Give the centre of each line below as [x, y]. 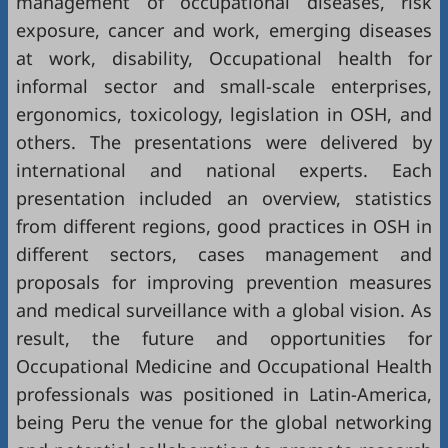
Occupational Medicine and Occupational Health [224, 366]
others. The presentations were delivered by [224, 142]
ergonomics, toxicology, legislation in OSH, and [224, 114]
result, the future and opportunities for [224, 338]
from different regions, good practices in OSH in [224, 226]
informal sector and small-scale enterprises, [224, 86]
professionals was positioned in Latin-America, [224, 394]
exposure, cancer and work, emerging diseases [224, 30]
